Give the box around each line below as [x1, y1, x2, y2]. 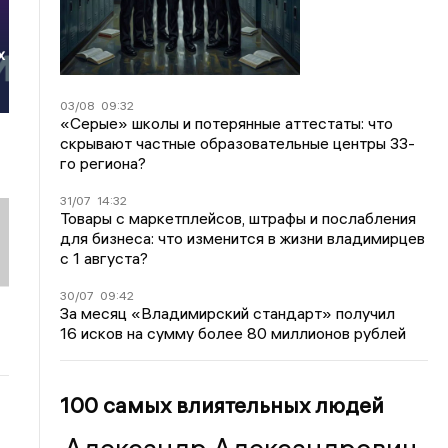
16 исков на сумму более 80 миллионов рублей [60, 323, 407, 343]
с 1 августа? [60, 248, 149, 268]
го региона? [60, 153, 147, 173]
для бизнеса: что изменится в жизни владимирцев [60, 228, 426, 248]
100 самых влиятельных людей [60, 391, 385, 419]
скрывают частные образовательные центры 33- [60, 133, 416, 153]
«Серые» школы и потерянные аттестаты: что [60, 113, 394, 133]
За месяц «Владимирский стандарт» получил [60, 303, 396, 323]
